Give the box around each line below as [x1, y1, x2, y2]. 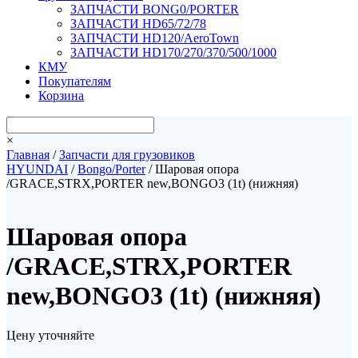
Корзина [38, 88, 84, 102]
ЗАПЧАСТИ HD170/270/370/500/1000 [70, 45, 276, 59]
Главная [6, 147, 50, 161]
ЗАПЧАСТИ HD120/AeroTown [70, 30, 239, 45]
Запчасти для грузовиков [59, 147, 195, 161]
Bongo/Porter [78, 161, 145, 176]
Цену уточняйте [6, 328, 94, 342]
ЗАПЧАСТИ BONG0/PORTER [70, 2, 239, 16]
